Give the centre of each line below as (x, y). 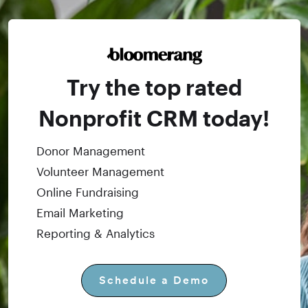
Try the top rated (154, 87)
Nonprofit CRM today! (154, 118)
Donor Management (90, 151)
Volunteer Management (100, 172)
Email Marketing (80, 213)
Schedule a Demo (154, 280)
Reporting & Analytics (95, 233)
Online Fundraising (87, 192)
